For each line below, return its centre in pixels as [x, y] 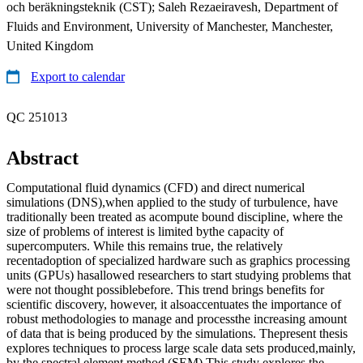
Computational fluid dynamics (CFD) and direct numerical [156, 187]
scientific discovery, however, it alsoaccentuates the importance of [174, 304]
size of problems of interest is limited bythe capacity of [145, 231]
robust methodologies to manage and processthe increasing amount [177, 318]
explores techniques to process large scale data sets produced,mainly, [181, 348]
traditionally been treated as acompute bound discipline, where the [175, 216]
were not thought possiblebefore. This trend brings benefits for [165, 289]
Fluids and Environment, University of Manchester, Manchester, [170, 26]
